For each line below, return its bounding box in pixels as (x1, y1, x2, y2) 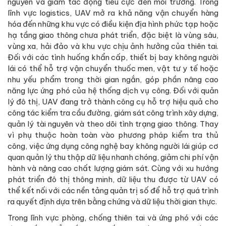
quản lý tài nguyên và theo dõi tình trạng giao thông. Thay (8, 119, 218, 129)
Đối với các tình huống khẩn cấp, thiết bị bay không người (8, 52, 218, 62)
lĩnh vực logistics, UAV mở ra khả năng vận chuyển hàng (8, 8, 218, 18)
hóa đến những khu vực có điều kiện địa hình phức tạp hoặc (8, 19, 218, 29)
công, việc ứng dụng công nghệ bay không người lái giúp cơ (8, 141, 218, 151)
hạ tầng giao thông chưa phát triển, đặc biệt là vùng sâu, (8, 30, 218, 40)
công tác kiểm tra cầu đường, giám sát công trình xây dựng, (8, 107, 218, 118)
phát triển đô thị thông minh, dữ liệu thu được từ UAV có (8, 174, 218, 184)
